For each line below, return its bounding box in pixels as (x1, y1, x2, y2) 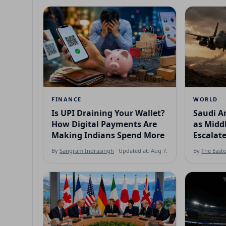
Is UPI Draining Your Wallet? (51, 107, 165, 119)
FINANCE (51, 95, 82, 103)
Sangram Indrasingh (60, 146, 114, 154)
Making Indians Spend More (51, 129, 164, 141)
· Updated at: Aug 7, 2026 (114, 146, 181, 154)
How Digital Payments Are (51, 118, 157, 130)
